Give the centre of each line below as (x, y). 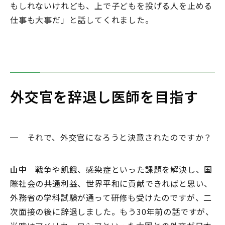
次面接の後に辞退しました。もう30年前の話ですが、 (112, 212)
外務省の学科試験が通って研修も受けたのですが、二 (111, 198)
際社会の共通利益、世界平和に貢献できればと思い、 (111, 184)
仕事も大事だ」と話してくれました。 (82, 20)
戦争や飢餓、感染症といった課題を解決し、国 (120, 170)
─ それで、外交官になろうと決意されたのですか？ (111, 137)
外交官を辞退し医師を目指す (104, 97)
